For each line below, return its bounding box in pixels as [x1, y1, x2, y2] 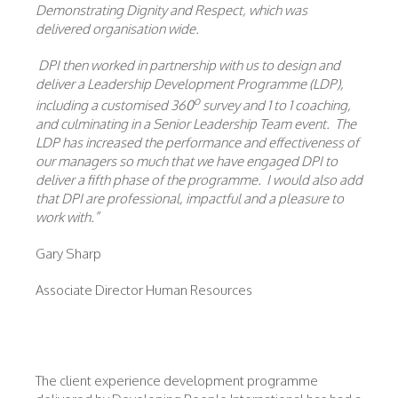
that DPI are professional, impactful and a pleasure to [36, 190, 344, 207]
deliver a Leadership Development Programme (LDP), [36, 76, 344, 92]
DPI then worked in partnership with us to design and [38, 57, 340, 74]
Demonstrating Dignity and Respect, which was [36, 2, 307, 19]
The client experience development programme [36, 372, 318, 389]
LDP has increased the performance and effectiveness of [36, 134, 359, 151]
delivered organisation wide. [36, 20, 202, 37]
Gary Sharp [36, 245, 101, 262]
